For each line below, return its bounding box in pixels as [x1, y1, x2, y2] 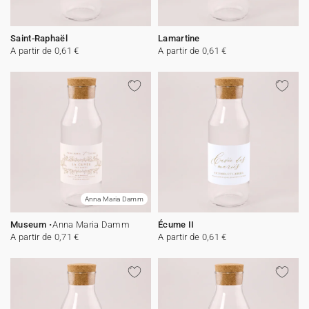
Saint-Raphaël [10, 33, 68, 43]
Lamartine [158, 33, 200, 43]
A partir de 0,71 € [10, 232, 79, 242]
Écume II [158, 219, 195, 230]
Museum [10, 219, 46, 230]
